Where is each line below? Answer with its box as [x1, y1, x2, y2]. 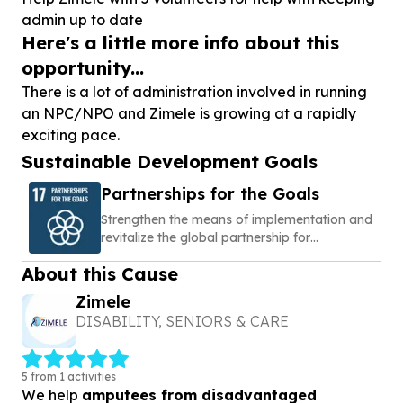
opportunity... [22, 57, 144, 79]
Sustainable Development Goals [22, 150, 318, 173]
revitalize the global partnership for [101, 229, 310, 246]
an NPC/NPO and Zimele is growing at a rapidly [22, 104, 356, 122]
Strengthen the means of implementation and [101, 211, 372, 228]
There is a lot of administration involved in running [22, 83, 367, 101]
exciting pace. [22, 126, 120, 144]
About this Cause [22, 263, 178, 285]
